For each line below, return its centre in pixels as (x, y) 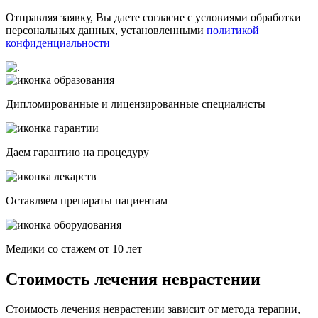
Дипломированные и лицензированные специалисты (136, 104)
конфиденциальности (58, 43)
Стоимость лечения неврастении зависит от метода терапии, (153, 309)
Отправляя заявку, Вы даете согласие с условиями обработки (153, 17)
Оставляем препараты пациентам (87, 200)
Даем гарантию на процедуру (77, 152)
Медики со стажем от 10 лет (74, 248)
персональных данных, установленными (106, 30)
